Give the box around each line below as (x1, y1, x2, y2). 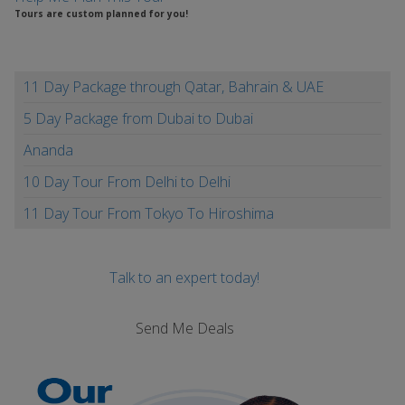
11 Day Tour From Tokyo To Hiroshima (24, 203, 274, 223)
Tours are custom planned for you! (14, 7, 188, 20)
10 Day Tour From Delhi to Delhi (24, 172, 231, 192)
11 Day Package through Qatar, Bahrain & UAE (24, 77, 324, 97)
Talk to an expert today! (109, 268, 259, 287)
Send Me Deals (135, 318, 234, 338)
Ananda (24, 140, 73, 160)
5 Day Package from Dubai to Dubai (24, 108, 253, 128)
